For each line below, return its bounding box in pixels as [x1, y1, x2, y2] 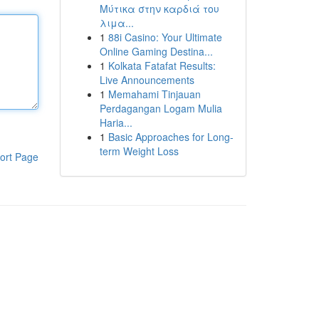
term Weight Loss [99, 144, 179, 158]
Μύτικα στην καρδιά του [99, 1, 219, 16]
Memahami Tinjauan [108, 87, 201, 101]
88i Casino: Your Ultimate [108, 30, 222, 44]
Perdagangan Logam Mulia [99, 101, 222, 115]
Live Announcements [99, 73, 194, 87]
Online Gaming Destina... [99, 44, 213, 58]
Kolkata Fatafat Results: [108, 58, 216, 73]
